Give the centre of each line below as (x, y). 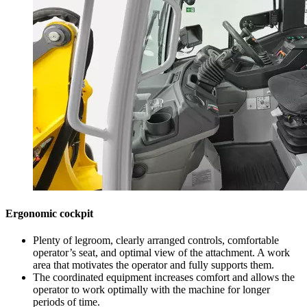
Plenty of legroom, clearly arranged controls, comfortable (156, 241)
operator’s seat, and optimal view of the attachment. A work (161, 253)
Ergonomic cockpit (49, 213)
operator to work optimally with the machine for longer (151, 290)
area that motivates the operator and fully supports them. (153, 265)
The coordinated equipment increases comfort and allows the (164, 278)
